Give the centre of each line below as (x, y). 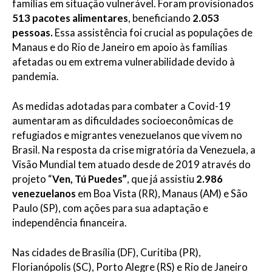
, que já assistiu (161, 179)
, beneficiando (160, 18)
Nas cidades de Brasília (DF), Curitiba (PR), (107, 252)
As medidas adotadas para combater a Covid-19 (121, 106)
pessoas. (33, 32)
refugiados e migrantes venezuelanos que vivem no (127, 135)
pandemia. (36, 76)
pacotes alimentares (80, 18)
